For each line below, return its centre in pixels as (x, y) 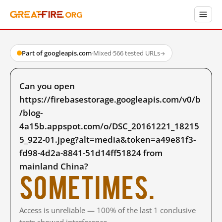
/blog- (31, 113)
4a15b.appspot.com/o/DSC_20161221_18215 (109, 126)
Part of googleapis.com (57, 53)
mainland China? (54, 166)
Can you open (47, 86)
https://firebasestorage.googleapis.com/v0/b (110, 99)
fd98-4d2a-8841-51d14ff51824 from (91, 153)
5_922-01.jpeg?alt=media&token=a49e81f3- (108, 139)
